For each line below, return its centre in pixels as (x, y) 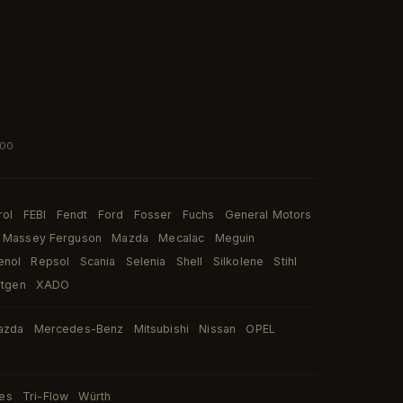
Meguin (235, 238)
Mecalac (182, 238)
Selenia (146, 261)
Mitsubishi (161, 329)
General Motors (268, 215)
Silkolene (238, 261)
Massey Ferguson (52, 238)
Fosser (153, 215)
